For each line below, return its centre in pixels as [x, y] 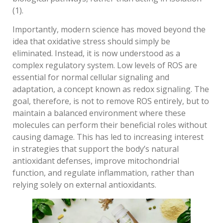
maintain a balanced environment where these [99, 113]
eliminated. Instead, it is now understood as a [96, 54]
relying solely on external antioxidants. [84, 185]
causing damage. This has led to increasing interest [108, 137]
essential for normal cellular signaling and [91, 77]
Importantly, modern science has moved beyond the [109, 30]
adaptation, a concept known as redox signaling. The [111, 89]
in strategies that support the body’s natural [96, 149]
